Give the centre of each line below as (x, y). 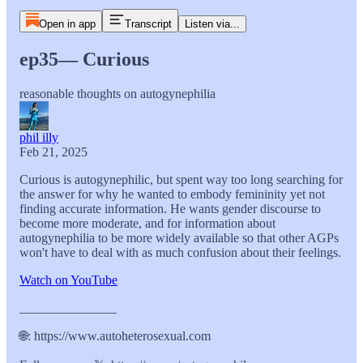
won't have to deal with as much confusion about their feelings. (180, 252)
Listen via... (212, 24)
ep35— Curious (84, 59)
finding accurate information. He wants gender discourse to (170, 208)
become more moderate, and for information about (147, 223)
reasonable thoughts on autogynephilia (117, 93)
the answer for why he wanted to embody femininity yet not (172, 194)
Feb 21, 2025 (53, 152)
